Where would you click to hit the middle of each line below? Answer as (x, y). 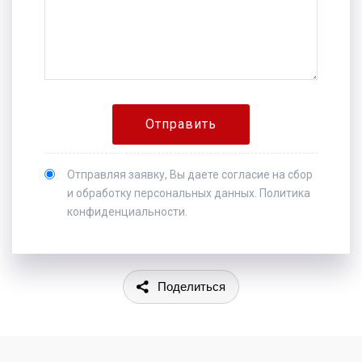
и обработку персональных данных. (163, 193)
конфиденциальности (126, 212)
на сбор (291, 175)
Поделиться (192, 286)
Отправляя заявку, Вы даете (144, 175)
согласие (246, 175)
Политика (285, 193)
